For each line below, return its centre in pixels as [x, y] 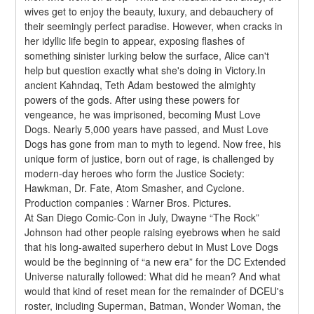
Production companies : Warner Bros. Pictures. [128, 202]
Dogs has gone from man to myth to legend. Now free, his [153, 143]
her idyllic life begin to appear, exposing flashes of [135, 40]
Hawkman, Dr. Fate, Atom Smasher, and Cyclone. [135, 187]
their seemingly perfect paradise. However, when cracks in [154, 26]
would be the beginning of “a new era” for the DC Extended [156, 261]
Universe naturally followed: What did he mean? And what [153, 276]
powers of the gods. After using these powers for [132, 99]
